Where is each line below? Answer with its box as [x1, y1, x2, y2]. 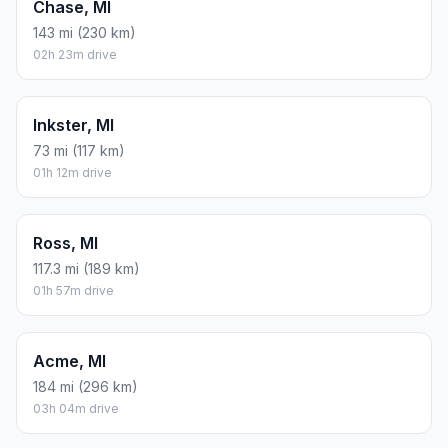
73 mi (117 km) [33, 141, 125, 159]
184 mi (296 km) [33, 377, 138, 395]
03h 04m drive [33, 400, 119, 416]
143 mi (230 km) [33, 23, 136, 41]
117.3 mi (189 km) [33, 259, 140, 277]
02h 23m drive [33, 46, 117, 62]
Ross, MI [33, 232, 98, 253]
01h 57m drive [33, 282, 114, 298]
